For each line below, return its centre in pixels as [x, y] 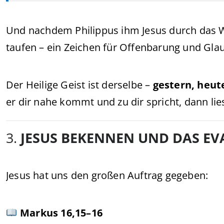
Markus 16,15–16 [61, 213]
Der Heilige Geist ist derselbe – [79, 85]
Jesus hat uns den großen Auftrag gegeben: [107, 175]
